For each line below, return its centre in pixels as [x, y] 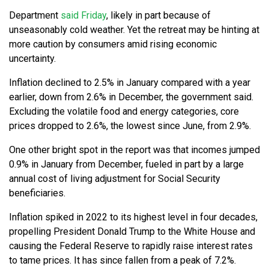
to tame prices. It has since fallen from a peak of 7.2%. [122, 261]
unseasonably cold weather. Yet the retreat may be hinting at [134, 30]
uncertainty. [32, 59]
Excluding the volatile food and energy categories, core [124, 112]
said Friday [83, 16]
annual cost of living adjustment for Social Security [115, 179]
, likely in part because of [159, 16]
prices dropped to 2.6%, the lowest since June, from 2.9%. [130, 126]
